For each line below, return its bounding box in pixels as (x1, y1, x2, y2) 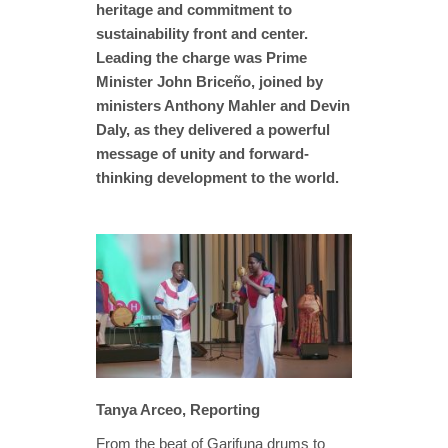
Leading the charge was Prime (96, 48, 307, 66)
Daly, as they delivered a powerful (96, 120, 330, 138)
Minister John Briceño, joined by (96, 72, 323, 90)
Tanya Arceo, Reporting (96, 400, 260, 418)
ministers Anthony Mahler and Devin (96, 96, 350, 114)
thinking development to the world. (96, 168, 339, 186)
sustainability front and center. (96, 24, 308, 42)
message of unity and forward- (96, 144, 309, 162)
